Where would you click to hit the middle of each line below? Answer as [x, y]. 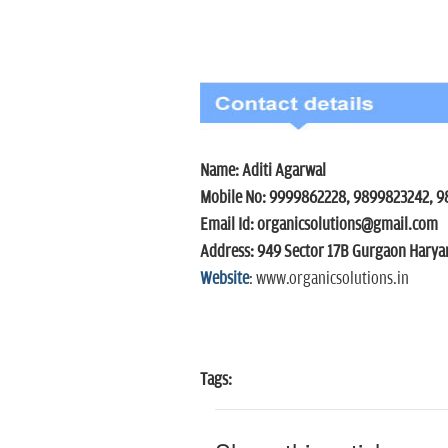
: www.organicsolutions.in [328, 278]
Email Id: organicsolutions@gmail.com [318, 224]
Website [224, 278]
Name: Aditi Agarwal [262, 170]
